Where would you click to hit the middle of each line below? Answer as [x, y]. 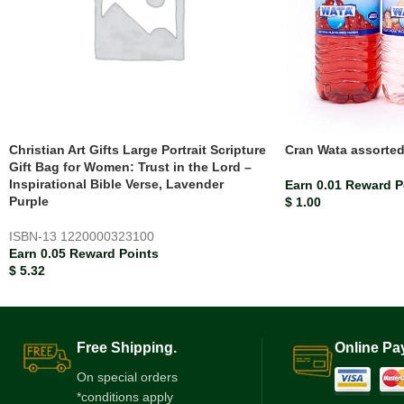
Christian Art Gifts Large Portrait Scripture [138, 149]
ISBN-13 [35, 236]
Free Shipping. [127, 347]
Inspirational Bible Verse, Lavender [116, 184]
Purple [29, 201]
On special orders [127, 376]
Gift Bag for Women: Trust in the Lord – [130, 166]
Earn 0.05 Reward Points [84, 253]
